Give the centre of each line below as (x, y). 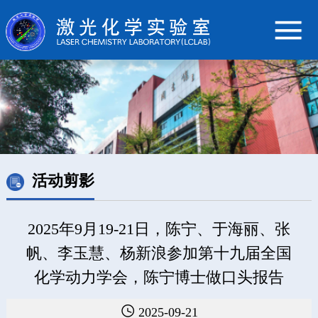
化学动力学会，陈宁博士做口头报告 (159, 277)
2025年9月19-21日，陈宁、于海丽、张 (159, 229)
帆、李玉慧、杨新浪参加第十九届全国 (159, 253)
